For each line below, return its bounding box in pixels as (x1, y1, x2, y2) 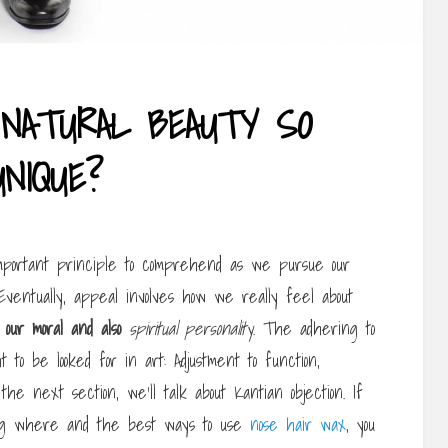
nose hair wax (250, 410, 346, 440)
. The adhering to (253, 314, 375, 344)
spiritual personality (129, 314, 253, 344)
